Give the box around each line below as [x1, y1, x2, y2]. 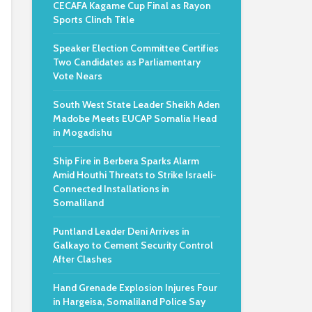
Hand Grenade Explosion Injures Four [53, 281, 217, 294]
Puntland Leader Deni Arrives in [53, 225, 189, 237]
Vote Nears [53, 70, 102, 82]
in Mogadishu [53, 126, 112, 139]
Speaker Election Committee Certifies [53, 42, 219, 54]
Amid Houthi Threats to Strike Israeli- [53, 169, 217, 181]
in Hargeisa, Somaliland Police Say [53, 295, 205, 308]
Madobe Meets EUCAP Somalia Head [53, 112, 217, 125]
